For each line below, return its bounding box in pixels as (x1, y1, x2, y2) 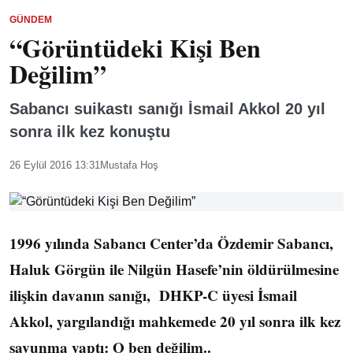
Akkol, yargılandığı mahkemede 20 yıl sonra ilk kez (9, 310, 340, 332)
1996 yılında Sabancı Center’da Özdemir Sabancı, (9, 232, 333, 254)
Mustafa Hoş (100, 159, 158, 171)
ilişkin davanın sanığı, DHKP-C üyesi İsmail (9, 284, 297, 306)
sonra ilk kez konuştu (9, 123, 170, 140)
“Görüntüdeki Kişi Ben (9, 29, 261, 66)
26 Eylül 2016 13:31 (9, 159, 100, 171)
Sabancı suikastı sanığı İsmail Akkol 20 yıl (9, 100, 325, 117)
